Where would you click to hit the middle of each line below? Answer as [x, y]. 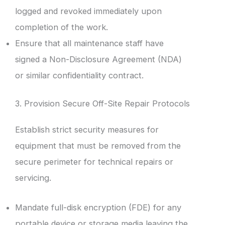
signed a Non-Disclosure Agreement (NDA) [98, 59]
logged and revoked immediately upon [88, 11]
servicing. [33, 178]
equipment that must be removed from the [98, 146]
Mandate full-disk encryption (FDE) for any [98, 207]
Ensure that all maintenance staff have [89, 43]
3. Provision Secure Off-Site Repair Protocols [102, 104]
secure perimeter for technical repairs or [94, 162]
